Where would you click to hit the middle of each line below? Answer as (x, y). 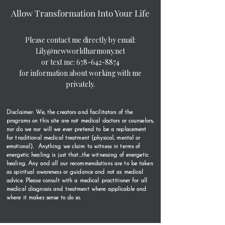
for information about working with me (80, 73)
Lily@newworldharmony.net (80, 51)
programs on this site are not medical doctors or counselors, (80, 121)
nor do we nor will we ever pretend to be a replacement (77, 130)
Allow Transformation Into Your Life (80, 13)
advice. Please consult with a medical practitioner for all (77, 181)
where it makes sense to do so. (44, 198)
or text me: (59, 62)
